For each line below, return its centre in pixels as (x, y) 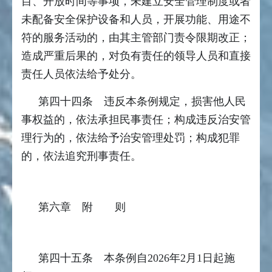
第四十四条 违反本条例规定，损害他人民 (142, 102)
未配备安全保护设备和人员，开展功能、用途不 (136, 20)
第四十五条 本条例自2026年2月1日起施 (137, 258)
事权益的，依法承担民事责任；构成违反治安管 (136, 120)
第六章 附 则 (82, 207)
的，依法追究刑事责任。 (81, 156)
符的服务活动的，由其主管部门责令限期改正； (136, 38)
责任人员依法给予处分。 (81, 74)
